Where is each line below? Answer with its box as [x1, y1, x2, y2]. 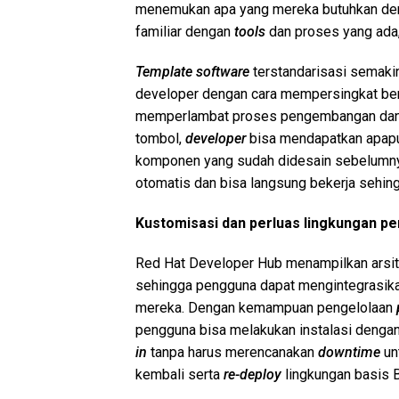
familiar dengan [135, 22, 234, 40]
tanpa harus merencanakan [147, 343, 318, 361]
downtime [318, 343, 380, 361]
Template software [135, 62, 249, 80]
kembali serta [135, 365, 224, 383]
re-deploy [224, 365, 285, 383]
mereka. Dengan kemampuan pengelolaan [135, 298, 396, 316]
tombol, [135, 129, 185, 147]
